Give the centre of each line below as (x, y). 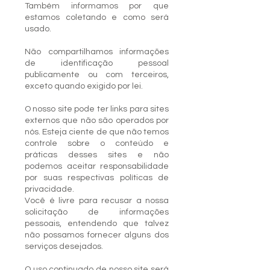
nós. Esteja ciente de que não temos (97, 132)
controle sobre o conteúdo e (97, 143)
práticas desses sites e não (97, 155)
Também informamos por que (97, 6)
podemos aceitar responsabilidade (97, 166)
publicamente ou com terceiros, (97, 75)
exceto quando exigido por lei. (85, 86)
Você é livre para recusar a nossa (97, 201)
